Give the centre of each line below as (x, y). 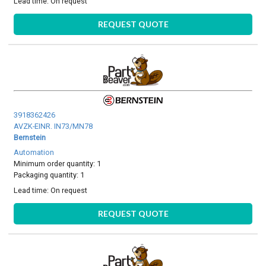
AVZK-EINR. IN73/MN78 (53, 126)
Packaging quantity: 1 (49, 175)
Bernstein (30, 138)
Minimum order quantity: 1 (58, 164)
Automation (34, 153)
